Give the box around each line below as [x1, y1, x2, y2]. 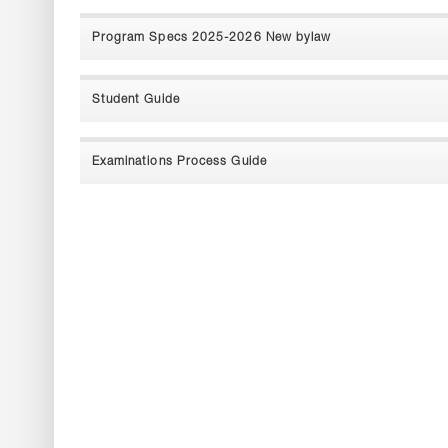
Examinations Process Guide [91, 156, 267, 168]
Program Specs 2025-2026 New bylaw [91, 32, 332, 44]
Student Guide [91, 94, 180, 106]
